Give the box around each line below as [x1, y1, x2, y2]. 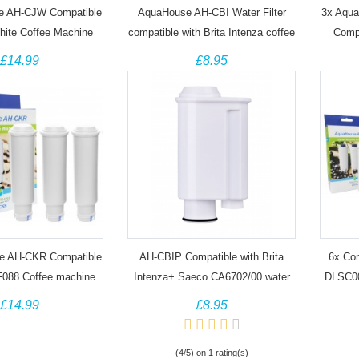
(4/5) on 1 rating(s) [175, 348, 248, 357]
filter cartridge [179, 291, 244, 303]
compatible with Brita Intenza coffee [128, 26, 295, 38]
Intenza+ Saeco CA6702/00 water [133, 271, 290, 283]
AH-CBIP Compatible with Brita [139, 251, 284, 263]
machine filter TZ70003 [158, 46, 265, 58]
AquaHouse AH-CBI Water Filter [137, 6, 286, 18]
